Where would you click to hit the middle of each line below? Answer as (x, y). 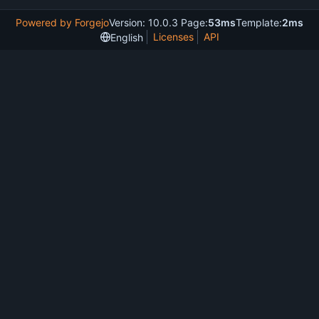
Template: (259, 22)
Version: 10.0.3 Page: (158, 22)
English (126, 37)
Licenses (173, 37)
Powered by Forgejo (62, 22)
